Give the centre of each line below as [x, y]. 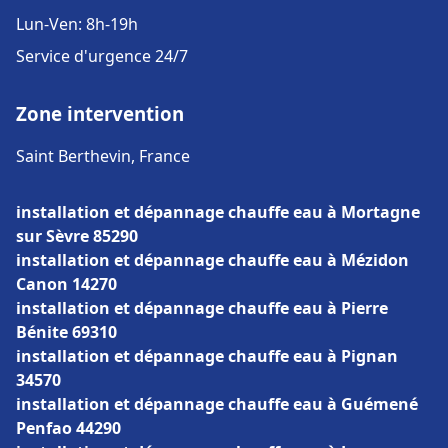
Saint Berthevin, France [103, 156]
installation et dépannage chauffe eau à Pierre [202, 308]
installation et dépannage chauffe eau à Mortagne [218, 212]
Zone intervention [100, 113]
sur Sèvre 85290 [77, 236]
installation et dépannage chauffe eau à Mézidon [212, 260]
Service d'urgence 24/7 [102, 56]
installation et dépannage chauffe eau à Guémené [217, 404]
